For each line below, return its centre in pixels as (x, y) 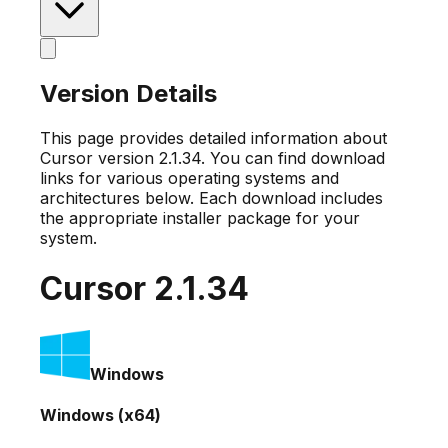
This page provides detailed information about (213, 137)
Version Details (128, 93)
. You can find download (293, 157)
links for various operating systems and (189, 177)
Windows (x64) (100, 414)
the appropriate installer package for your (200, 217)
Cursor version (99, 157)
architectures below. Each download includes (211, 197)
